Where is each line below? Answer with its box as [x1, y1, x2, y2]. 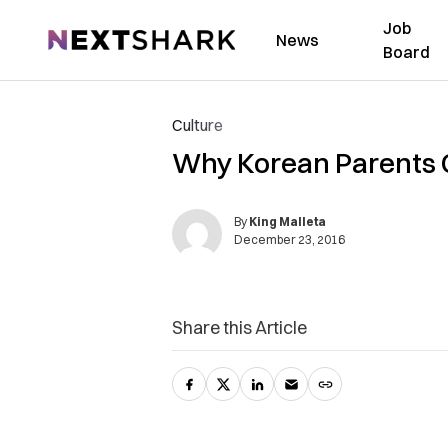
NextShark [47, 27, 122, 47]
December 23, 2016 [234, 232, 345, 247]
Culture [172, 115, 223, 135]
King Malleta [249, 214, 326, 229]
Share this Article [172, 316, 307, 339]
